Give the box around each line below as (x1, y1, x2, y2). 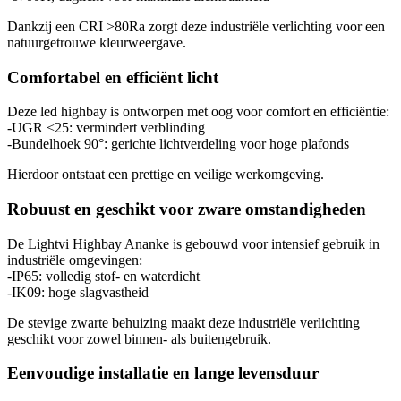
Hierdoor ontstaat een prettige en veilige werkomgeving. (7, 166, 324, 183)
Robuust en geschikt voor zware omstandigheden (7, 199, 366, 218)
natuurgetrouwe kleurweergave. (7, 34, 186, 50)
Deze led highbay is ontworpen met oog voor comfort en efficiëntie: (7, 104, 389, 120)
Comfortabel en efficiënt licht (7, 67, 218, 87)
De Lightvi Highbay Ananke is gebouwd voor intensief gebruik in (7, 235, 380, 252)
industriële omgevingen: (7, 252, 142, 268)
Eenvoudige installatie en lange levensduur (7, 363, 319, 383)
